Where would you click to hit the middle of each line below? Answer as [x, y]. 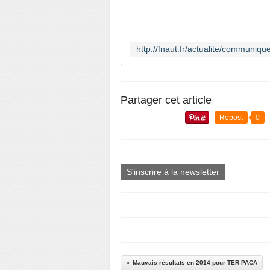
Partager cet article [166, 100]
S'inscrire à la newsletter [173, 172]
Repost [231, 118]
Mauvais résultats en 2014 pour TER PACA [195, 262]
